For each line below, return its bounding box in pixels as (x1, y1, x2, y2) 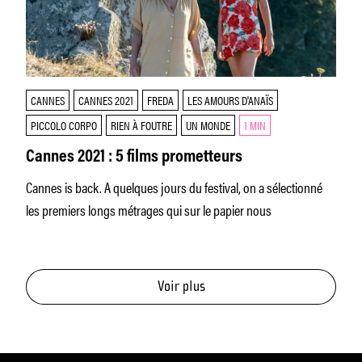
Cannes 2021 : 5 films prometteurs (26, 149, 242, 166)
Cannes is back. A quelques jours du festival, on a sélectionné (26, 176, 322, 197)
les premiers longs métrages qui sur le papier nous (26, 199, 271, 220)
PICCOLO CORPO (31, 116, 97, 133)
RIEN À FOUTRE (111, 116, 172, 133)
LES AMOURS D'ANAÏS (187, 91, 273, 108)
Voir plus (157, 278, 205, 295)
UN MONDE (186, 116, 230, 133)
